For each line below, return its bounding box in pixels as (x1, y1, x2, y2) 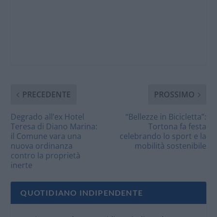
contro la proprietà (11, 150, 81, 161)
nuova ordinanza (11, 140, 73, 152)
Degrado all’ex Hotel (11, 111, 85, 123)
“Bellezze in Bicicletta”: (125, 111, 206, 123)
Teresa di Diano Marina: (11, 121, 98, 132)
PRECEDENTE (22, 89, 71, 100)
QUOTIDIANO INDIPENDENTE (20, 188, 143, 198)
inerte (11, 160, 33, 171)
